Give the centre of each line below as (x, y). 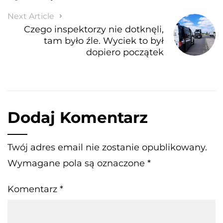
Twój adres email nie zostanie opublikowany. (107, 147)
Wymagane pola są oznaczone (77, 163)
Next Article (31, 16)
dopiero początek (125, 52)
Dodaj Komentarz (78, 117)
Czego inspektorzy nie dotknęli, (94, 29)
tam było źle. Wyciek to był (104, 41)
